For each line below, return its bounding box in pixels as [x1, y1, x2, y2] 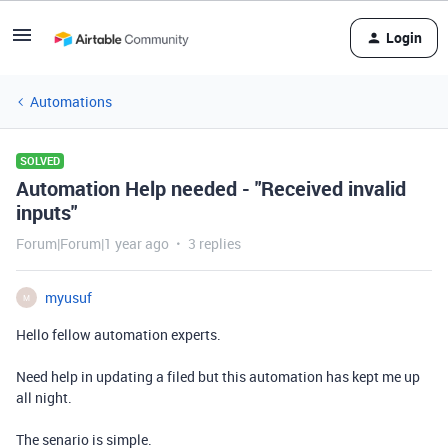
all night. [16, 388, 72, 407]
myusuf [45, 288, 92, 307]
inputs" [16, 199, 77, 226]
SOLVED [20, 153, 60, 168]
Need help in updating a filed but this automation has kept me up [16, 367, 420, 386]
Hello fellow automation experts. [16, 325, 221, 344]
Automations [30, 92, 112, 111]
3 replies [188, 234, 241, 253]
